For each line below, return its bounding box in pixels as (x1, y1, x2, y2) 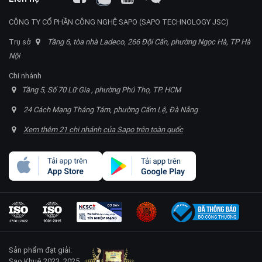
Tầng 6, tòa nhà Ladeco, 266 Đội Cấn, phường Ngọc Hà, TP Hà (47, 36, 250, 47)
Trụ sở (9, 36, 33, 47)
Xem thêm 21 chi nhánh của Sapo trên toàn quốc (23, 124, 183, 135)
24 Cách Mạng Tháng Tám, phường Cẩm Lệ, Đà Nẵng (23, 104, 198, 115)
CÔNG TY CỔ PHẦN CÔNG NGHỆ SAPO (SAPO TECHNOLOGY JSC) (9, 16, 229, 27)
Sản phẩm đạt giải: (9, 244, 72, 255)
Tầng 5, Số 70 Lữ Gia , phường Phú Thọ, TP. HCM (22, 84, 181, 95)
